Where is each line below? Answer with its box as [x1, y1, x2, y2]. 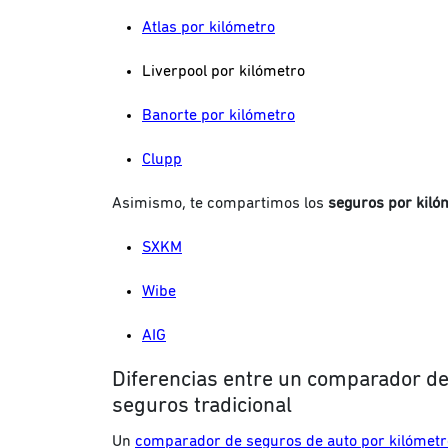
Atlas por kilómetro [142, 18, 275, 35]
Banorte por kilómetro [142, 106, 295, 123]
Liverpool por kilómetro [142, 62, 305, 79]
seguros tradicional [112, 394, 292, 417]
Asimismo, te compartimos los [112, 194, 328, 211]
